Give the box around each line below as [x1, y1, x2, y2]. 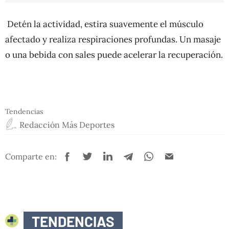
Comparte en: [5, 151, 57, 162]
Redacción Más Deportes [19, 119, 114, 130]
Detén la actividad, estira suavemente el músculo [5, 18, 203, 30]
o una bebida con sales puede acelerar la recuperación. [5, 49, 223, 60]
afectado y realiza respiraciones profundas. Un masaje [5, 33, 221, 45]
